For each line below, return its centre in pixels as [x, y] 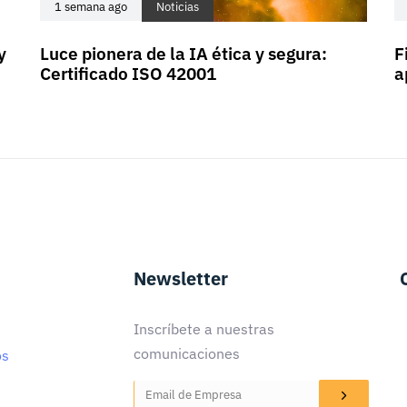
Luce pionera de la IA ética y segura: [184, 54]
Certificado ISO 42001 [128, 74]
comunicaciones [187, 353]
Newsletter [181, 278]
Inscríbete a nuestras [204, 329]
